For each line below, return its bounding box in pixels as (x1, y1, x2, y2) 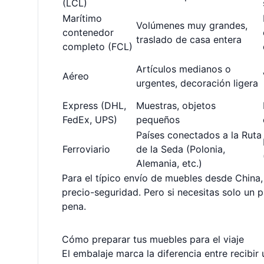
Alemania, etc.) (136, 157, 202, 169)
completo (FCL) (62, 41, 133, 52)
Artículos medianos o (136, 63, 231, 75)
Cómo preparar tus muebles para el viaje (62, 233, 244, 245)
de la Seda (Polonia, (136, 143, 225, 155)
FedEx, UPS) (62, 114, 117, 126)
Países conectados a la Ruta (136, 129, 262, 141)
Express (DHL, (62, 100, 126, 111)
